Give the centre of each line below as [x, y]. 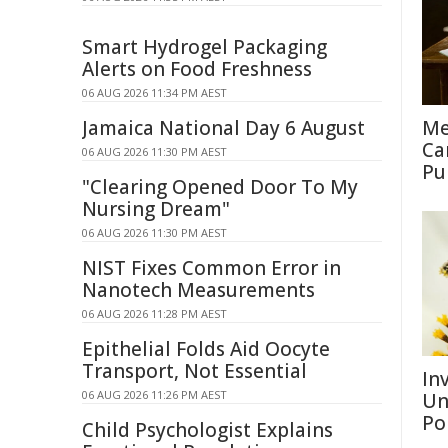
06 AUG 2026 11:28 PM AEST [154, 313]
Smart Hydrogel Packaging [204, 47]
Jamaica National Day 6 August [223, 128]
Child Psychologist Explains [207, 430]
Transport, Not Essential [194, 371]
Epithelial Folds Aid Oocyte [206, 349]
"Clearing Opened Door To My [220, 187]
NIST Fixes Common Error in [211, 268]
